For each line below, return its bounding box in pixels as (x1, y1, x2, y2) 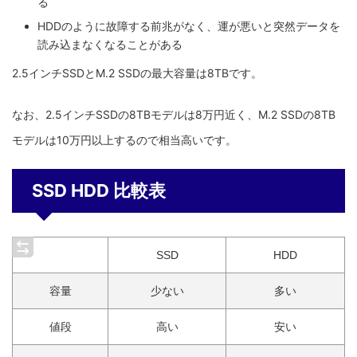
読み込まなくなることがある (37, 37, 182, 52)
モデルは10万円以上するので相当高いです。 (12, 132, 237, 147)
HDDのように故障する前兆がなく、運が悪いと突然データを (37, 19, 340, 33)
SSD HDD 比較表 (28, 179, 166, 201)
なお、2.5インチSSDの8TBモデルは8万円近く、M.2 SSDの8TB (12, 107, 335, 121)
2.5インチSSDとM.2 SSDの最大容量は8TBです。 (12, 65, 262, 80)
